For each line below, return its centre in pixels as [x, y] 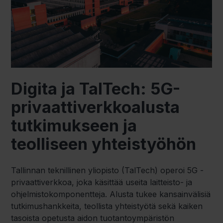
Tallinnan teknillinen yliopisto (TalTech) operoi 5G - [108, 170]
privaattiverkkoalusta [96, 107]
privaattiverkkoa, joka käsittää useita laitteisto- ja [102, 182]
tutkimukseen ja [74, 126]
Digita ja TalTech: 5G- [96, 89]
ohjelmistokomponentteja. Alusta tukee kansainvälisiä [111, 194]
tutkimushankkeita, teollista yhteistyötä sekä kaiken [107, 206]
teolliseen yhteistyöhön [104, 144]
